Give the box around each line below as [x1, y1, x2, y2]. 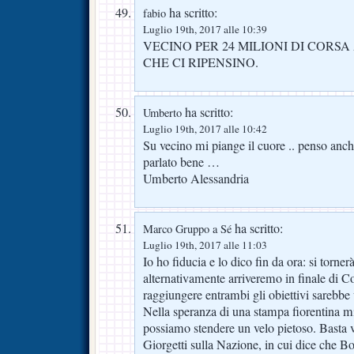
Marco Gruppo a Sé [143, 220, 232, 236]
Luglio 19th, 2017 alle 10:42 [143, 121, 267, 136]
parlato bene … [143, 153, 220, 171]
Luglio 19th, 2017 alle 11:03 [143, 237, 267, 252]
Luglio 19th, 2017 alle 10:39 [143, 21, 267, 36]
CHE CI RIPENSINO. [143, 53, 258, 71]
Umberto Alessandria [143, 169, 249, 187]
